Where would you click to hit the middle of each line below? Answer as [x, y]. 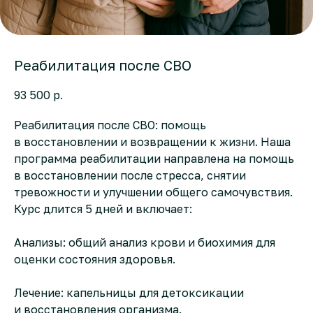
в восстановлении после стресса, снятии [130, 176]
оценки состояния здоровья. [95, 260]
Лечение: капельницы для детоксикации [129, 293]
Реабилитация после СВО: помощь [110, 125]
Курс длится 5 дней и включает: [103, 209]
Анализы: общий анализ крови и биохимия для [145, 243]
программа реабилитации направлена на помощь [154, 159]
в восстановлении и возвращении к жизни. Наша [152, 142]
